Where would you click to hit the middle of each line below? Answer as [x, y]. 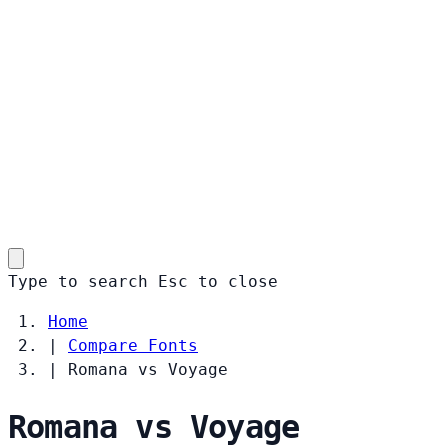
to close [238, 281]
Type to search [78, 281]
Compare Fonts [133, 345]
